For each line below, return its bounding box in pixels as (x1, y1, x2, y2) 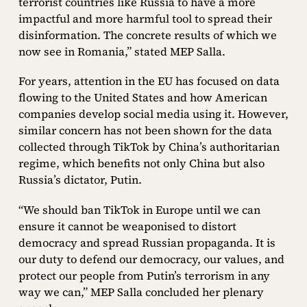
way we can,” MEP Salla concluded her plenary (18, 284, 264, 299)
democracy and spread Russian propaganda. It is (18, 234, 275, 250)
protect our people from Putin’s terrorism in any (18, 267, 270, 283)
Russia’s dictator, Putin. (18, 172, 142, 188)
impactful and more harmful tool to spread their (18, 11, 272, 27)
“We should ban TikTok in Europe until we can (18, 201, 260, 217)
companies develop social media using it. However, (18, 106, 288, 122)
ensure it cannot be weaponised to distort (18, 218, 236, 234)
